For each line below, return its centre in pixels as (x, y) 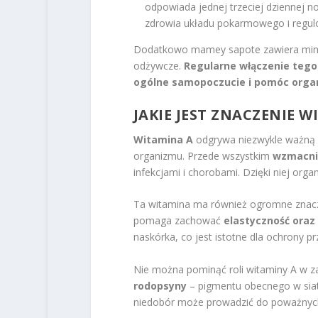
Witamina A (163, 139)
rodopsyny (160, 285)
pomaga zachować (178, 221)
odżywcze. (158, 65)
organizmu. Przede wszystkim (203, 156)
